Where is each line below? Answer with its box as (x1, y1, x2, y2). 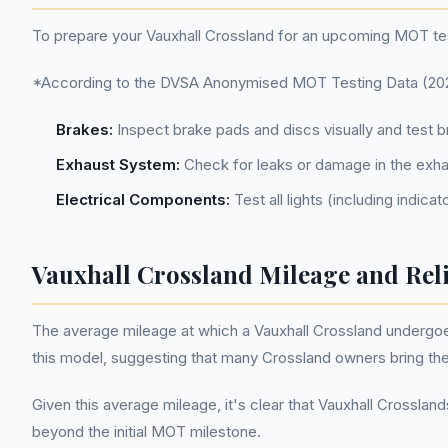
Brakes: (56, 120, 113, 139)
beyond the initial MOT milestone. (32, 422, 261, 441)
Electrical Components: (56, 190, 230, 209)
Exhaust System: (56, 155, 180, 174)
